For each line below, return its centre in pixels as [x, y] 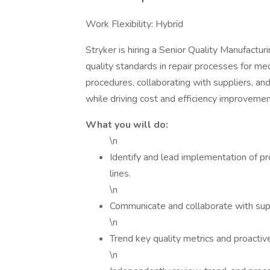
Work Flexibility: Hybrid [134, 24]
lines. [120, 174]
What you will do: [127, 125]
